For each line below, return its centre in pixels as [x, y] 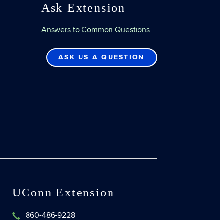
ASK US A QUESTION [102, 57]
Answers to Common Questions [95, 30]
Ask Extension [83, 8]
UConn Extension [63, 192]
